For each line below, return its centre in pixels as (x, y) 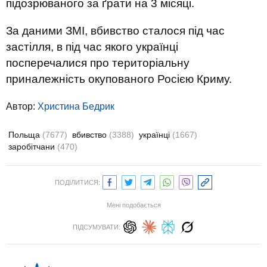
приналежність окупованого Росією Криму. (119, 79)
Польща (25, 135)
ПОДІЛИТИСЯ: (77, 182)
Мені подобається (133, 205)
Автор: (22, 106)
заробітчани (33, 147)
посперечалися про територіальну (98, 63)
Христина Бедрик (76, 106)
